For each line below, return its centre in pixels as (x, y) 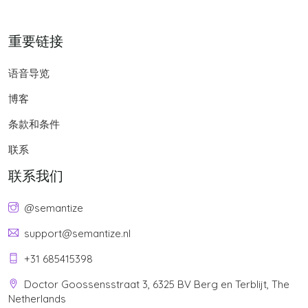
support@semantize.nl (77, 233)
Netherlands (37, 298)
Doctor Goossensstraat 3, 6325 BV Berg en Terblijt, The (157, 284)
